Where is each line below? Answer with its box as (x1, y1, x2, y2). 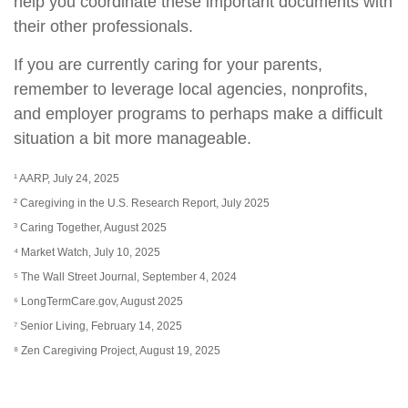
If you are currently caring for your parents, (14, 55, 322, 74)
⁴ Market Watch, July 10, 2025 (14, 245, 160, 259)
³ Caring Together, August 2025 (14, 220, 167, 234)
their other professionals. (14, 16, 193, 36)
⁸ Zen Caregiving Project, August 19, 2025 (14, 343, 220, 357)
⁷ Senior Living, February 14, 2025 (14, 319, 182, 332)
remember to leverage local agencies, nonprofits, (14, 79, 368, 98)
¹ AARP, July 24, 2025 (14, 171, 119, 185)
